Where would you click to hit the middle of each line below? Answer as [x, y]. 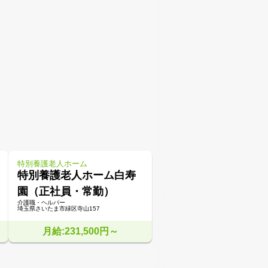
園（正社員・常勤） [66, 192]
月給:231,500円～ [80, 232]
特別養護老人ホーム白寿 [77, 176]
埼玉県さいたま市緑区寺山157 [59, 209]
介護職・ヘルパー [41, 203]
